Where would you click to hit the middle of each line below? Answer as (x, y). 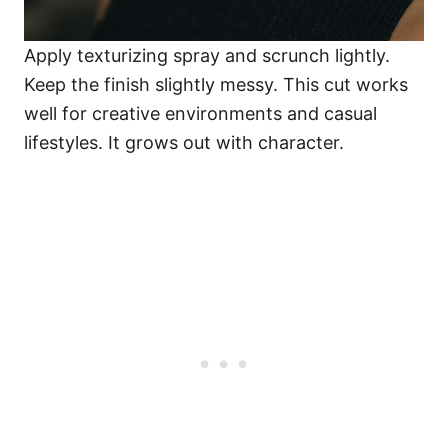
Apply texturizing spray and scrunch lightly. (207, 56)
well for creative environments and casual (200, 114)
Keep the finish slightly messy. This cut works (216, 85)
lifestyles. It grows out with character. (184, 143)
